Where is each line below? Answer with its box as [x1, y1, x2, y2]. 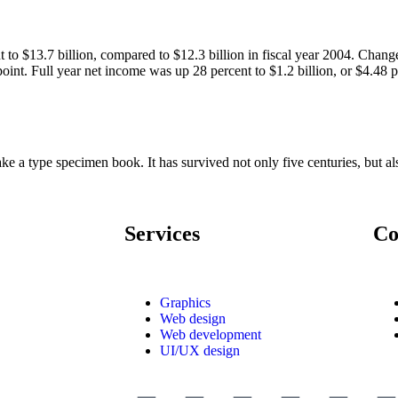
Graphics [160, 295, 211, 311]
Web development [160, 327, 261, 343]
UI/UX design [160, 343, 240, 359]
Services [124, 221, 200, 245]
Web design [160, 311, 226, 327]
